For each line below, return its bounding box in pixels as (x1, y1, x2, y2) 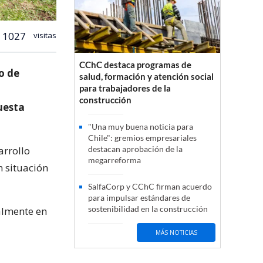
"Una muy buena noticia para (88, 122, 193, 132)
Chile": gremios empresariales (88, 133, 197, 143)
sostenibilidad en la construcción (88, 204, 208, 214)
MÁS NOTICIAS (155, 228, 197, 237)
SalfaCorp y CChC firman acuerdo (88, 181, 212, 192)
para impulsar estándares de (88, 193, 190, 203)
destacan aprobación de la (88, 144, 183, 154)
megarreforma (88, 155, 141, 166)
